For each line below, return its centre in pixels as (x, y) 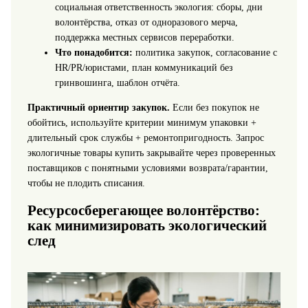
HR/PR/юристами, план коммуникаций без (144, 67)
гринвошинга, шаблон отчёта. (117, 82)
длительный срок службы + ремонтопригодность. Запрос (145, 137)
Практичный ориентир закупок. (98, 107)
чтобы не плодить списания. (86, 183)
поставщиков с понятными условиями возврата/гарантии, (147, 168)
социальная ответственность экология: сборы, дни (158, 7)
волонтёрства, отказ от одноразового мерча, (146, 22)
